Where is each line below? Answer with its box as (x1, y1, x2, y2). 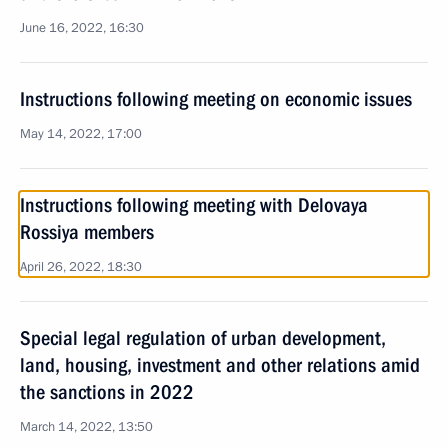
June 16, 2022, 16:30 (20, 19, 144, 37)
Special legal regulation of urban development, (20, 326, 386, 350)
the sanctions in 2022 (20, 380, 194, 404)
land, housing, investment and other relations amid (20, 353, 420, 377)
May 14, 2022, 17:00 (20, 125, 142, 143)
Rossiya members (20, 220, 154, 244)
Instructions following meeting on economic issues (20, 87, 412, 111)
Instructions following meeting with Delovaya (20, 193, 368, 217)
